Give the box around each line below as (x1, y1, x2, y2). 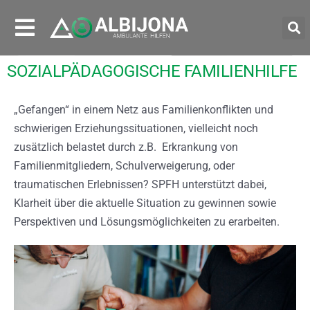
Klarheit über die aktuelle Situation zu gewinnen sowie (14, 197, 276, 210)
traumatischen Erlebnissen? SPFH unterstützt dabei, (14, 178, 266, 191)
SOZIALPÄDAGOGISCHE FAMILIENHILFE (7, 62, 297, 81)
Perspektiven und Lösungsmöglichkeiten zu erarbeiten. (14, 215, 280, 228)
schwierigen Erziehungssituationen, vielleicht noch (14, 122, 258, 135)
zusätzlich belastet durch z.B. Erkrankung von (14, 140, 238, 154)
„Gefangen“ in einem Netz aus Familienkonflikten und (14, 103, 273, 116)
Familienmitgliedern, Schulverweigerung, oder (14, 159, 235, 172)
